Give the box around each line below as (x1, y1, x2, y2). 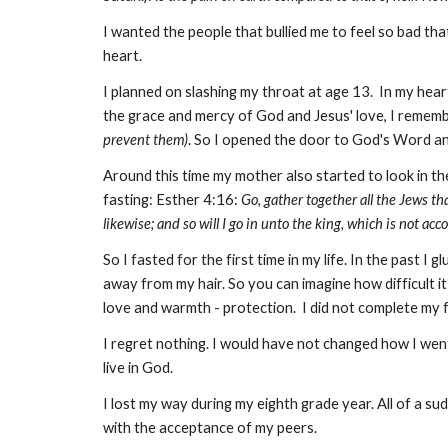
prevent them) (102, 131, 188, 148)
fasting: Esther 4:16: (102, 191, 241, 208)
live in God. (102, 359, 176, 376)
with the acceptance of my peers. (102, 419, 317, 436)
